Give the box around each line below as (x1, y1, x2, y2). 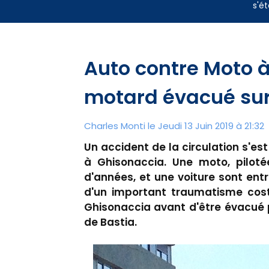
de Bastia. (83, 215, 137, 230)
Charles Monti (83, 119, 145, 133)
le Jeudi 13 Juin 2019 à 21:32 (145, 119, 264, 133)
